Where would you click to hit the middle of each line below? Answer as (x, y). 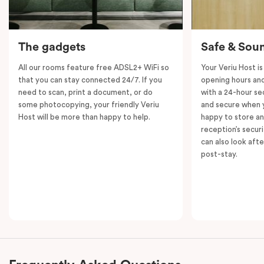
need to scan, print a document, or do (85, 92)
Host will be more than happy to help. (84, 117)
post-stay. (219, 154)
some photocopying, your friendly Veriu (89, 104)
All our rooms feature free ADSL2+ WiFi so (94, 67)
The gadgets (52, 47)
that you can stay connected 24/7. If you (90, 80)
